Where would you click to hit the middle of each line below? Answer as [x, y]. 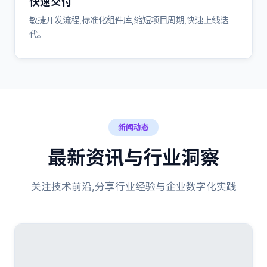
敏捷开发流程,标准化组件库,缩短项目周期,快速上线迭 [129, 20]
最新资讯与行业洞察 [133, 158]
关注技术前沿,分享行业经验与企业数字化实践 [133, 187]
